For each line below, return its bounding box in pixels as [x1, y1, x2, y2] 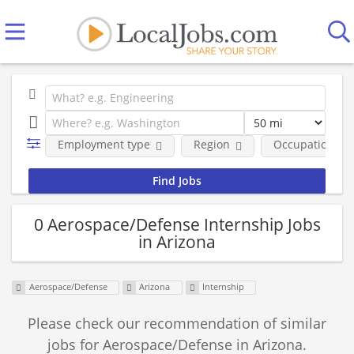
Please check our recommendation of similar [28, 314, 326, 333]
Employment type [57, 137, 150, 152]
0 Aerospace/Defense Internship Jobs [33, 213, 321, 235]
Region [193, 137, 230, 152]
